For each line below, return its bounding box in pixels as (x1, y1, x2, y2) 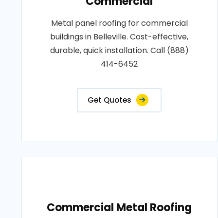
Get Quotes (88, 95, 132, 105)
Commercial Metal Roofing (47, 200, 192, 215)
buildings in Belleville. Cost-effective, (50, 31, 189, 42)
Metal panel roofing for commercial (51, 18, 188, 29)
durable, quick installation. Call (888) (50, 45, 189, 56)
